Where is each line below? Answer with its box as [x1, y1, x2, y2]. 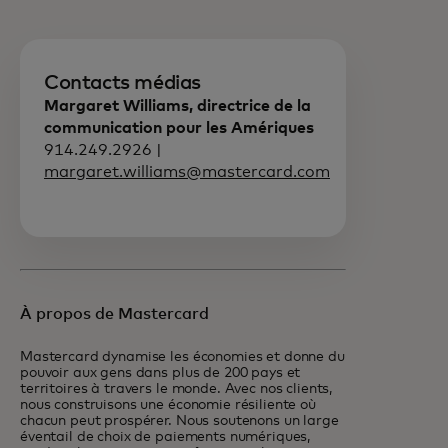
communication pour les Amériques [44, 120, 314, 136]
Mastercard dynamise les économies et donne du [20, 350, 345, 364]
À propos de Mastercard [20, 306, 209, 322]
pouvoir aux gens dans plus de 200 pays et [20, 366, 301, 380]
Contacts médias [44, 73, 201, 93]
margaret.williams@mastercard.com [44, 164, 330, 180]
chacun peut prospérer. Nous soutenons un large [20, 414, 339, 428]
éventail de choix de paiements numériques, [20, 430, 311, 444]
